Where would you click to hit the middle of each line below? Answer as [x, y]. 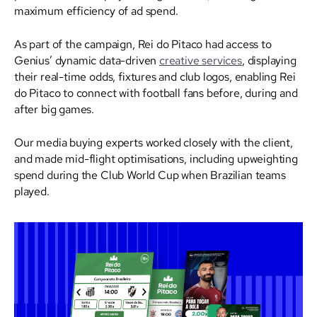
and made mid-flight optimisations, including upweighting [156, 158]
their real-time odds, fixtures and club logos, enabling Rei [155, 76]
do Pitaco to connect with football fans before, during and [156, 92]
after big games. [56, 109]
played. [32, 191]
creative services [200, 60]
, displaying [269, 60]
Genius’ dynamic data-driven [87, 60]
